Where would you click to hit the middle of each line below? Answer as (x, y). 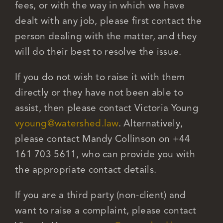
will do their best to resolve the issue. (98, 51)
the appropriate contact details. (86, 169)
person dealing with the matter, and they (106, 36)
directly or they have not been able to (99, 92)
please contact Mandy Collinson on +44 (103, 138)
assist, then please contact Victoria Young (107, 108)
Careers (26, 30)
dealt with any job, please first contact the (108, 20)
